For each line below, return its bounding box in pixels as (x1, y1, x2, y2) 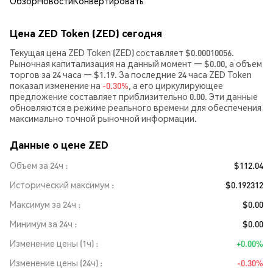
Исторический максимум (10, 179, 110, 190)
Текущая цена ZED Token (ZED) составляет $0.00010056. (10, 47, 234, 58)
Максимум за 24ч (10, 199, 76, 210)
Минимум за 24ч (10, 218, 73, 229)
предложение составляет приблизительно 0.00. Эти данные (10, 91, 258, 102)
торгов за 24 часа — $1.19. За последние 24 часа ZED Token (10, 69, 252, 80)
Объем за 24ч (10, 160, 63, 171)
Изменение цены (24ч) (10, 257, 98, 268)
